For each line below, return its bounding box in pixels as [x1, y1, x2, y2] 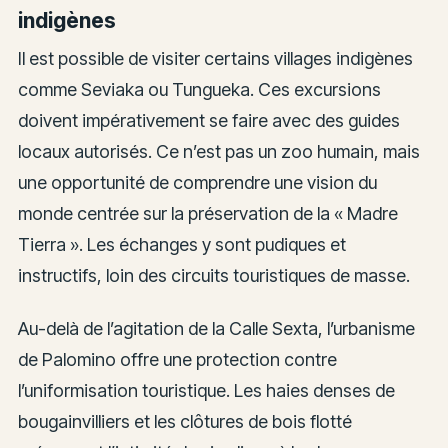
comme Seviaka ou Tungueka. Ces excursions [17, 79, 381, 101]
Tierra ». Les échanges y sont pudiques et [17, 234, 346, 256]
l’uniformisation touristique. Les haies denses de [17, 379, 395, 401]
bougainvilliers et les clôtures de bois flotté [17, 410, 352, 432]
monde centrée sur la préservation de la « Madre [17, 203, 398, 225]
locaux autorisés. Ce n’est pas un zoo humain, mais [17, 141, 420, 163]
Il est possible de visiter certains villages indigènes [17, 48, 413, 70]
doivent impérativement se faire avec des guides [17, 110, 400, 132]
